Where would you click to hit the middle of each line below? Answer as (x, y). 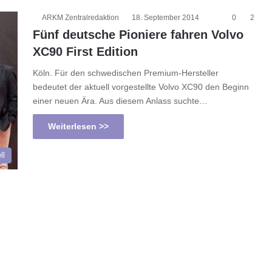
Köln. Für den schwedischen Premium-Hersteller (126, 73)
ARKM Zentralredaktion (80, 18)
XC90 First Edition (85, 52)
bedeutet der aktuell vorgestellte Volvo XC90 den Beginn (141, 87)
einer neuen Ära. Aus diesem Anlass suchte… (120, 101)
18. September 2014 (165, 18)
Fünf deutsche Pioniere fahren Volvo (138, 35)
